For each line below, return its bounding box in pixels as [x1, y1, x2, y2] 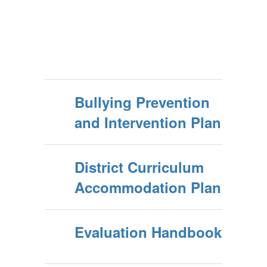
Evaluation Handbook [74, 222, 222, 242]
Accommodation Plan [74, 177, 221, 197]
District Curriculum [74, 157, 204, 177]
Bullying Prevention [74, 92, 210, 112]
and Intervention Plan [74, 112, 221, 132]
